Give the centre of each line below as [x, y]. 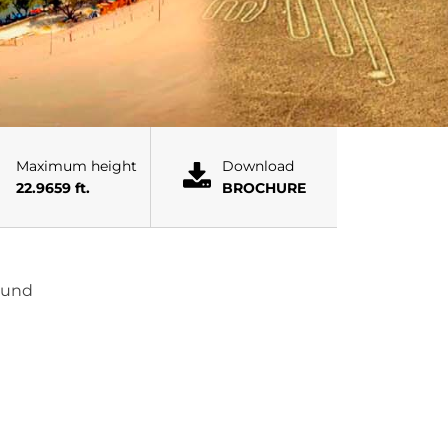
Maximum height [76, 166]
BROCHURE [263, 188]
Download [257, 166]
